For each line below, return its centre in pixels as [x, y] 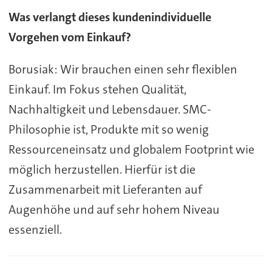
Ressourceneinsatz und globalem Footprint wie [131, 150]
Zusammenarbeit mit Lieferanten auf [105, 190]
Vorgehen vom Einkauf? [70, 37]
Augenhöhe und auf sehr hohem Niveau [114, 210]
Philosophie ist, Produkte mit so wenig [108, 130]
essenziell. [35, 230]
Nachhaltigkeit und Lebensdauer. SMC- [110, 110]
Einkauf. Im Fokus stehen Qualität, [97, 90]
